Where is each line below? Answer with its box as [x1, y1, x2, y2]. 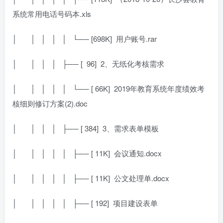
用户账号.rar [116, 33, 157, 44]
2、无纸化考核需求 [101, 58, 164, 69]
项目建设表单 [113, 197, 158, 208]
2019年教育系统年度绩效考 [114, 83, 205, 94]
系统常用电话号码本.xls [12, 8, 91, 19]
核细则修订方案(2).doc [12, 98, 88, 109]
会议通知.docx [114, 147, 162, 158]
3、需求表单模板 [103, 122, 159, 133]
